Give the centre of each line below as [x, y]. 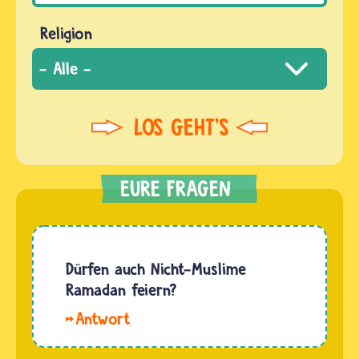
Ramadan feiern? [121, 290]
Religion [66, 34]
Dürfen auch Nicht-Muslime [156, 269]
